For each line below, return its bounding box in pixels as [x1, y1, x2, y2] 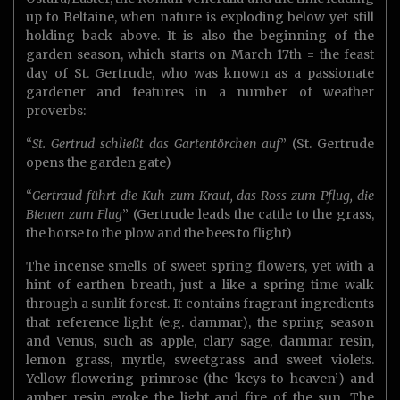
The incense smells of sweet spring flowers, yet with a [26, 258, 374, 275]
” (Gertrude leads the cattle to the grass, [122, 206, 375, 223]
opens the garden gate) [26, 154, 171, 171]
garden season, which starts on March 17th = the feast [26, 46, 374, 63]
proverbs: [26, 103, 86, 120]
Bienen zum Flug [26, 206, 123, 223]
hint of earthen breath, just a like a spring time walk [26, 277, 374, 294]
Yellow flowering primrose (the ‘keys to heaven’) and [26, 371, 374, 387]
